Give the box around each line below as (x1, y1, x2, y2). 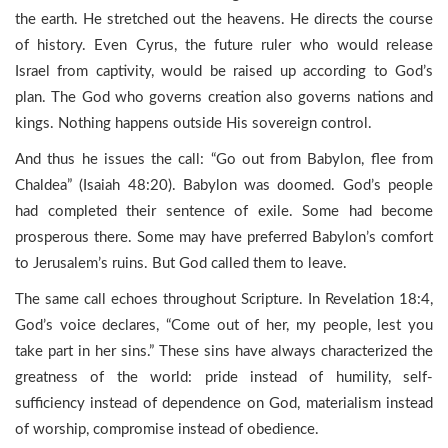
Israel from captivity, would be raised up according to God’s (15, 64, 433, 79)
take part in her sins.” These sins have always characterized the (15, 344, 433, 359)
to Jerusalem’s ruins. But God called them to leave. (15, 256, 347, 271)
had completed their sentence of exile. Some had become (15, 204, 433, 219)
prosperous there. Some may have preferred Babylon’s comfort (15, 230, 433, 245)
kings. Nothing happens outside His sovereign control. (15, 116, 372, 131)
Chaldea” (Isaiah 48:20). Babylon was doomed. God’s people (15, 178, 433, 193)
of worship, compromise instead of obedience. (15, 422, 319, 437)
